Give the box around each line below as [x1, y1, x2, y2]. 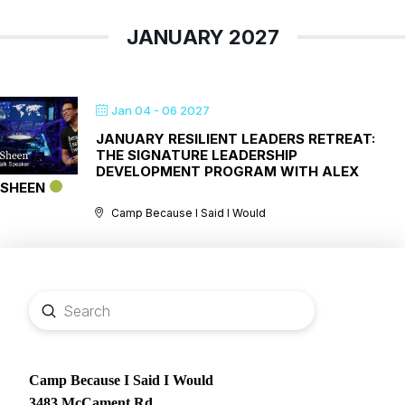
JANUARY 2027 [126, 25, 279, 49]
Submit [48, 300, 97, 319]
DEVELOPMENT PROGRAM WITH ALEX [96, 163, 359, 180]
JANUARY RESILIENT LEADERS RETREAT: [96, 130, 375, 147]
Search [28, 313, 75, 332]
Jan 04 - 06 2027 [111, 103, 210, 118]
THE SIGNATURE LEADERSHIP [96, 146, 297, 164]
